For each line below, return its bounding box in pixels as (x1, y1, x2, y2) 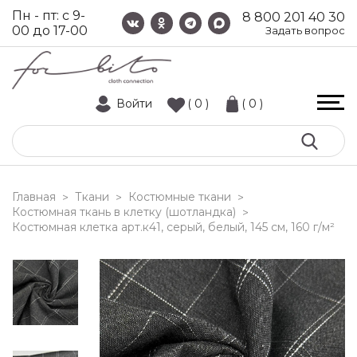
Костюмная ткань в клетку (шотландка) (12, 205, 236, 219)
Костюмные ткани (128, 190, 231, 204)
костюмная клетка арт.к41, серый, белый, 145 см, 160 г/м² (20, 220, 335, 234)
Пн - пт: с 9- (12, 8, 85, 23)
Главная (12, 190, 56, 204)
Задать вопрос (265, 24, 345, 37)
